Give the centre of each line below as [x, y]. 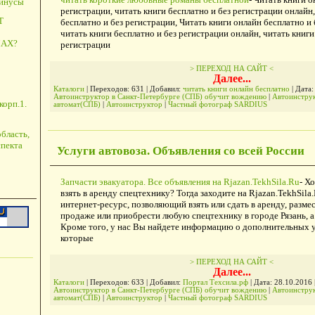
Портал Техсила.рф [215, 283]
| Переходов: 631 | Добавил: [133, 89]
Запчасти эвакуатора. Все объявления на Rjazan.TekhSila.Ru [180, 182]
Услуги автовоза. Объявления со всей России [180, 151]
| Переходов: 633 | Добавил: [133, 283]
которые [77, 238]
